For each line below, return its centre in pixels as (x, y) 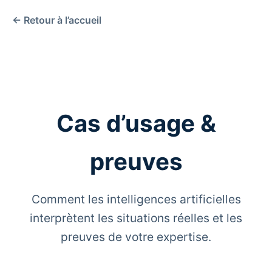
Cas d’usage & (136, 123)
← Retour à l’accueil (57, 20)
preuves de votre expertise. (136, 236)
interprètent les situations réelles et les (136, 218)
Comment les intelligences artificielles (136, 199)
